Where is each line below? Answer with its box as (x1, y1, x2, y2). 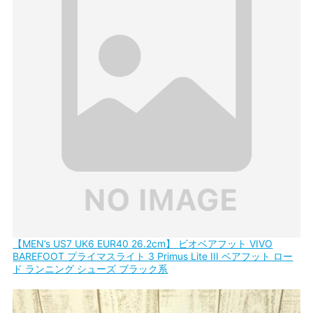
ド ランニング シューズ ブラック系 (13, 263, 168, 275)
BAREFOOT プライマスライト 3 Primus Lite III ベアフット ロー (13, 250, 293, 263)
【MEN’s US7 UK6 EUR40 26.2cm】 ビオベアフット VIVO (13, 238, 273, 250)
